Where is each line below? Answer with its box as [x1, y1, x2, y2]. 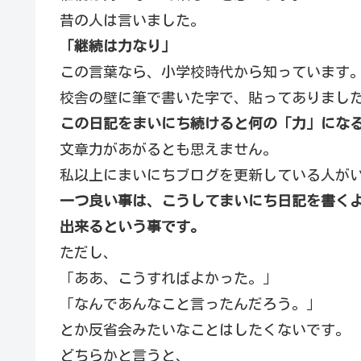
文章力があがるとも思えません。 [60, 141, 277, 156]
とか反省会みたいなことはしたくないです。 [60, 322, 350, 337]
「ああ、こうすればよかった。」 [60, 270, 277, 285]
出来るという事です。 [60, 218, 205, 234]
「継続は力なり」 [60, 38, 176, 53]
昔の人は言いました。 [60, 12, 205, 27]
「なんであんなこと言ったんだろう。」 [60, 296, 321, 311]
